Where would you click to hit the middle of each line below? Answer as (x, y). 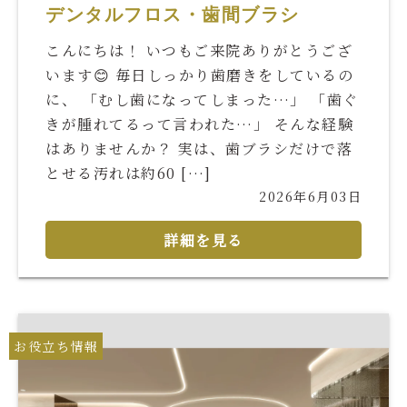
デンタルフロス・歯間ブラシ (173, 15)
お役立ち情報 (56, 347)
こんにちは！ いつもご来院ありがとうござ (199, 51)
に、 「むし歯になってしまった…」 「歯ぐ (202, 100)
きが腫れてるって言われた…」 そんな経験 (199, 124)
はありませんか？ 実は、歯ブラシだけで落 (199, 149)
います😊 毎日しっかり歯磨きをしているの (199, 75)
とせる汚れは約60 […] (129, 174)
